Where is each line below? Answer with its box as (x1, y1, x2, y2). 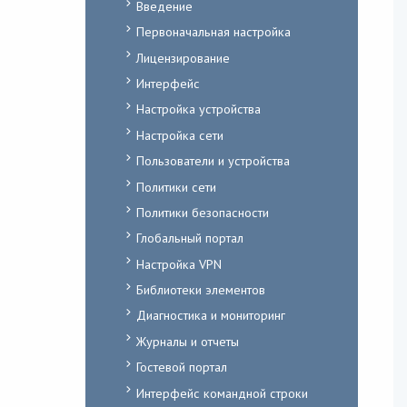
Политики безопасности (135, 203, 269, 221)
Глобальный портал (135, 229, 243, 247)
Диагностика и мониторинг (135, 306, 285, 324)
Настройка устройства (135, 100, 261, 118)
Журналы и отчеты (135, 332, 239, 350)
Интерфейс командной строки (135, 383, 308, 402)
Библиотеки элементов (135, 281, 265, 299)
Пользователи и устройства (135, 152, 290, 170)
